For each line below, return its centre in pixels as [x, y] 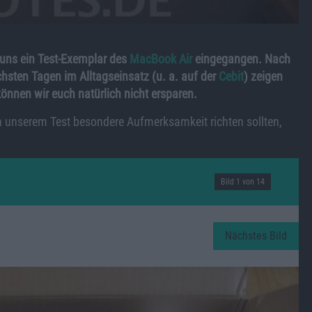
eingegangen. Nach [241, 58]
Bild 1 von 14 [243, 181]
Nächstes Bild [256, 235]
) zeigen [263, 76]
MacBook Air [161, 58]
